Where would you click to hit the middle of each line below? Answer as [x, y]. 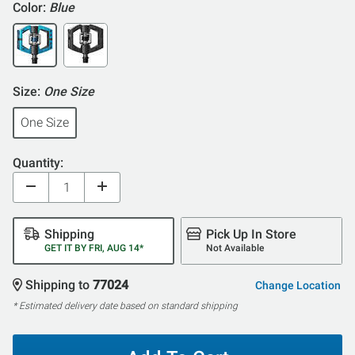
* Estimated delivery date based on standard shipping [125, 305]
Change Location [298, 285]
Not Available [235, 248]
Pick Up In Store [252, 234]
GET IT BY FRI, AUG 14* [94, 248]
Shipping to [59, 284]
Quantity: [38, 162]
